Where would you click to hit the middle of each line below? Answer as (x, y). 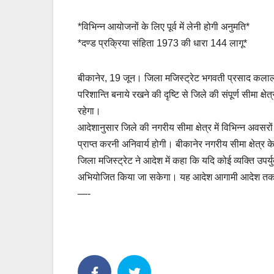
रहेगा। (89, 111)
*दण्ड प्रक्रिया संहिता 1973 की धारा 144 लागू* (162, 43)
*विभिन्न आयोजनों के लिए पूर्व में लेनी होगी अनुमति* (164, 27)
